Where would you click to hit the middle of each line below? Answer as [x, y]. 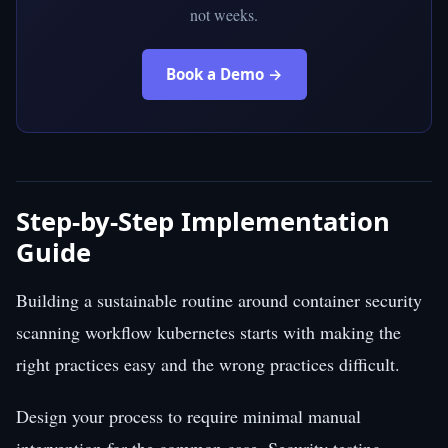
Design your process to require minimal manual [188, 415]
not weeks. [224, 14]
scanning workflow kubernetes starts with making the [208, 331]
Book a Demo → [224, 73]
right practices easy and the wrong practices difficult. [208, 363]
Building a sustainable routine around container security [219, 299]
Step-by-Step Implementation [203, 221]
